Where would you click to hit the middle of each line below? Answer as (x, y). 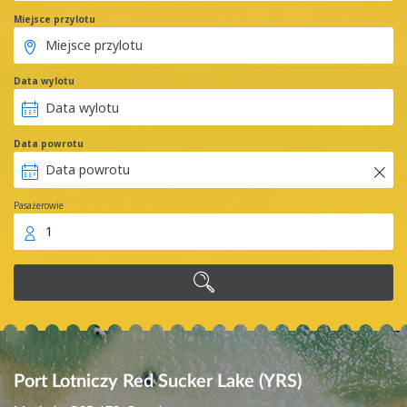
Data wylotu (44, 81)
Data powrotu (49, 143)
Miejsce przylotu (55, 19)
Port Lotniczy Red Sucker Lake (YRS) (158, 382)
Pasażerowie (39, 206)
